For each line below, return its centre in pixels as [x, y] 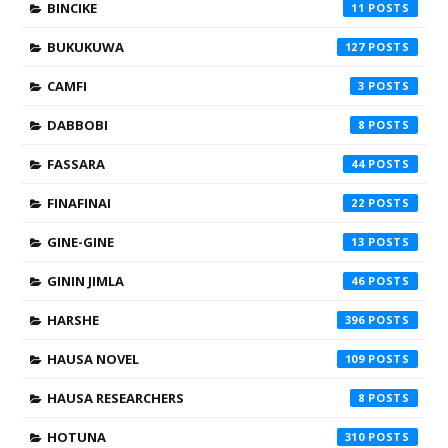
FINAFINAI [79, 203]
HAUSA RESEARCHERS [115, 398]
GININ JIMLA [85, 281]
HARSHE [73, 320]
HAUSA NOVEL [93, 359]
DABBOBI [77, 125]
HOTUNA [76, 437]
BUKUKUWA [85, 47]
